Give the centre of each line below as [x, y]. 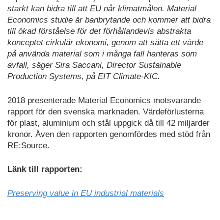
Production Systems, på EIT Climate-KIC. [84, 77]
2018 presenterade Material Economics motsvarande [104, 100]
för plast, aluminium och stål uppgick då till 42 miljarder [109, 123]
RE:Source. [28, 145]
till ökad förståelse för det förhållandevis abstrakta [99, 31]
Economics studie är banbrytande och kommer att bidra [109, 20]
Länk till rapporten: [45, 169]
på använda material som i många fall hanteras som [102, 54]
